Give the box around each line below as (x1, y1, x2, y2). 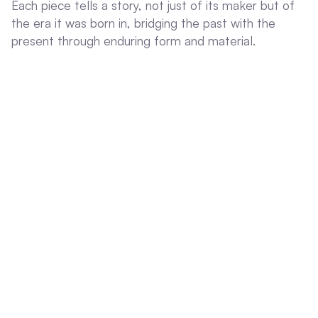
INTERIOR (20, 140, 72, 154)
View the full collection (23, 62, 150, 78)
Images (11, 102, 66, 123)
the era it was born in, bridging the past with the (11, 15, 275, 31)
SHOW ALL (20, 287, 68, 298)
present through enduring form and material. (11, 33, 256, 49)
